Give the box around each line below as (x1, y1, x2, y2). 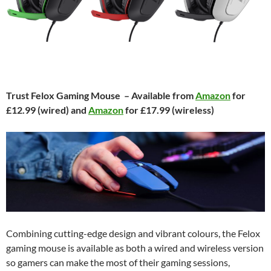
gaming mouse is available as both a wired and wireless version (6, 241, 264, 253)
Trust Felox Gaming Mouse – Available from (6, 90, 195, 102)
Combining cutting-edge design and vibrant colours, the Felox (6, 227, 260, 239)
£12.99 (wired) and (6, 104, 88, 116)
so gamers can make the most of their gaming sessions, (6, 256, 230, 268)
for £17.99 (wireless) (123, 104, 214, 116)
